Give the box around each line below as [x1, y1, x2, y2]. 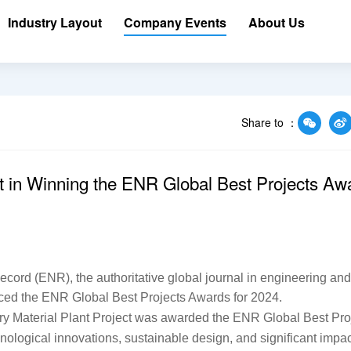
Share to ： [241, 114, 298, 130]
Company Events [123, 13, 226, 31]
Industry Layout [7, 13, 102, 31]
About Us [248, 13, 305, 31]
